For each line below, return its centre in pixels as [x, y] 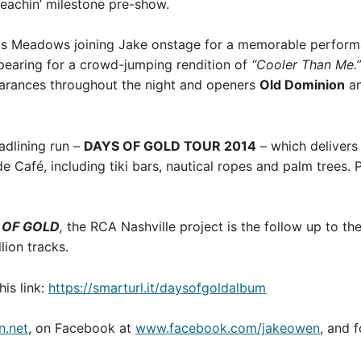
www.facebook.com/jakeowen [228, 328]
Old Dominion [302, 85]
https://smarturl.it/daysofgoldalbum [157, 287]
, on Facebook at [82, 328]
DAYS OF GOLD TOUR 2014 [170, 145]
